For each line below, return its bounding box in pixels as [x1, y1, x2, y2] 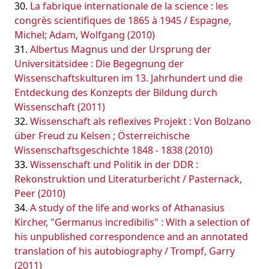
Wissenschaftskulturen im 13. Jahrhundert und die [14, 71, 243, 85]
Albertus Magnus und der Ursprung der [30, 43, 211, 56]
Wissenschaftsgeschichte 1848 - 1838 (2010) [14, 144, 213, 157]
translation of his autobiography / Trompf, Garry [14, 244, 235, 258]
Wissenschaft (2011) [14, 100, 105, 113]
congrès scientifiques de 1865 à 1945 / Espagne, [14, 14, 231, 27]
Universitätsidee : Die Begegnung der [14, 57, 184, 70]
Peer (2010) [14, 187, 65, 200]
